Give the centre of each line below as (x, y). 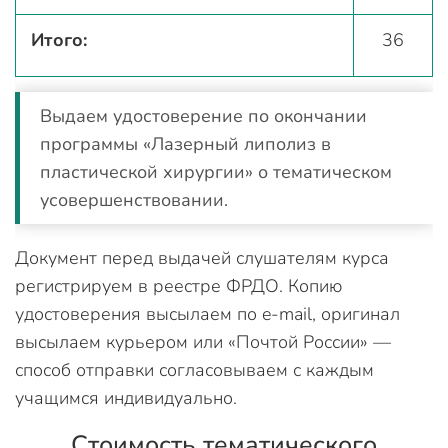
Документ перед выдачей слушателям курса (202, 258)
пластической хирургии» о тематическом (216, 172)
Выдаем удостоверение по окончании (203, 116)
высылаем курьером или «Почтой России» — (203, 342)
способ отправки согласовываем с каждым (194, 370)
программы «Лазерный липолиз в (185, 144)
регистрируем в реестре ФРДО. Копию (178, 286)
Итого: (59, 40)
